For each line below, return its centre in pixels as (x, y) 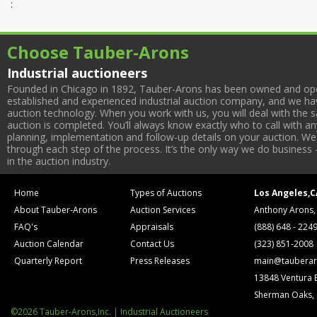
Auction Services (163, 210)
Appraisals (152, 227)
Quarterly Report (48, 261)
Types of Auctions (166, 193)
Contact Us (152, 244)
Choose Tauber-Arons (98, 52)
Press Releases (160, 261)
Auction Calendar (49, 244)
